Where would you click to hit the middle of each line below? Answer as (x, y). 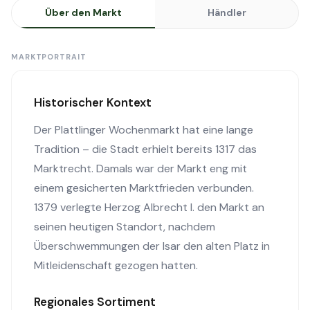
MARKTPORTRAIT (49, 57)
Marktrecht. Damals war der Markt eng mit (140, 168)
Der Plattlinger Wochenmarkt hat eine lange (144, 130)
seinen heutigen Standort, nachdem (125, 227)
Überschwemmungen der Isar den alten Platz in (152, 246)
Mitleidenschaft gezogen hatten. (116, 265)
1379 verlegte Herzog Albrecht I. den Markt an (149, 207)
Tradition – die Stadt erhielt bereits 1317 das (145, 149)
